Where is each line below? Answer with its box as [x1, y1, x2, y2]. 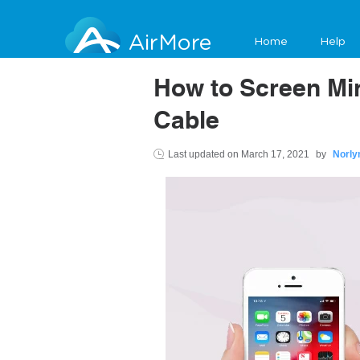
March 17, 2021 [241, 149, 312, 161]
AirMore [129, 32, 211, 54]
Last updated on [168, 149, 241, 161]
